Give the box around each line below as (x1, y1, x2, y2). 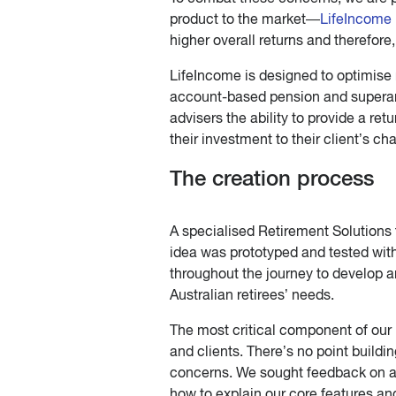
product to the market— (170, 11, 320, 27)
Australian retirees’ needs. (170, 286, 334, 303)
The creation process (170, 165, 374, 191)
